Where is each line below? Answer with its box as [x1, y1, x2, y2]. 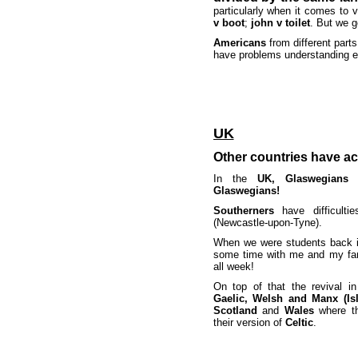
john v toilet [250, 17, 310, 29]
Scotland [213, 304, 257, 316]
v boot [213, 17, 245, 29]
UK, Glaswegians [257, 173, 348, 185]
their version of [213, 316, 285, 328]
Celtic [284, 316, 313, 328]
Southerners [213, 205, 274, 217]
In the [213, 173, 257, 185]
